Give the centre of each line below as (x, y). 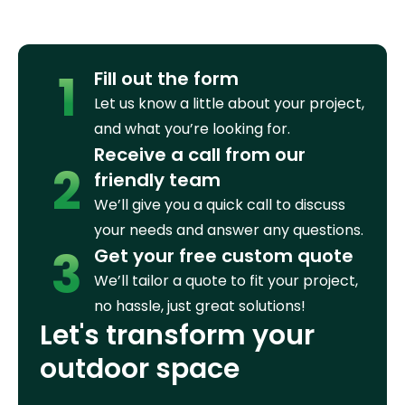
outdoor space (140, 368)
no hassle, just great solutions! (200, 306)
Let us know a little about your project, (229, 103)
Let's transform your (177, 335)
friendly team (157, 179)
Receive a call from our (200, 154)
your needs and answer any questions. (229, 230)
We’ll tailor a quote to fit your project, (226, 280)
